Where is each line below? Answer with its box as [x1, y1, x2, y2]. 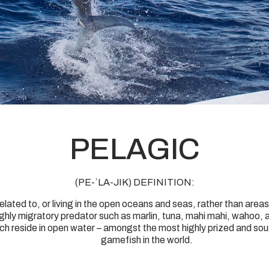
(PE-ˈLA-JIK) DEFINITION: [74, 177, 195, 187]
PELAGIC [69, 133, 200, 166]
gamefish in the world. [100, 235, 193, 245]
